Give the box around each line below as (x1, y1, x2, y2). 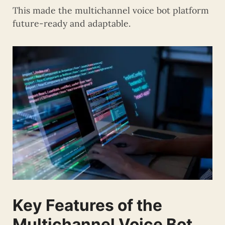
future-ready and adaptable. (13, 18, 131, 30)
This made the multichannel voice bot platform (13, 5, 209, 17)
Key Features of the (13, 195, 162, 215)
